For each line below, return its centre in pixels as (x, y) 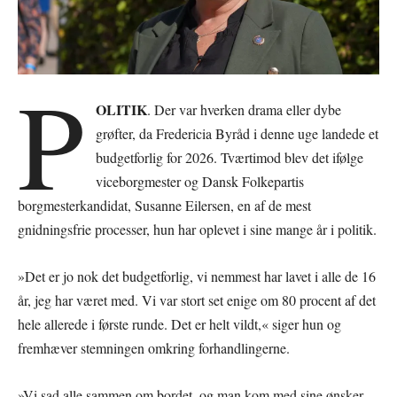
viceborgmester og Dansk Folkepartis (200, 181)
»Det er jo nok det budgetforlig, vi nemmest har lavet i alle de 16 (197, 276)
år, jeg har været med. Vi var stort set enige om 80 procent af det (197, 300)
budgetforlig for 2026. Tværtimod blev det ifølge (230, 157)
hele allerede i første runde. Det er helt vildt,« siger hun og (179, 323)
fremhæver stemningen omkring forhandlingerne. (154, 347)
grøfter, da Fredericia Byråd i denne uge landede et (237, 133)
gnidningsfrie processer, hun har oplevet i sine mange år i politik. (197, 229)
